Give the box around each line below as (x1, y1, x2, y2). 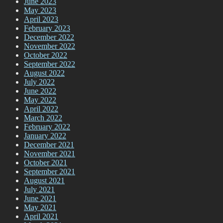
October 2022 (24, 51, 67, 60)
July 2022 (24, 78, 55, 87)
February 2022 (24, 122, 70, 131)
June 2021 (24, 194, 56, 203)
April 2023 (24, 15, 58, 24)
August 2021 (24, 176, 65, 185)
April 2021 (24, 212, 58, 221)
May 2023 (24, 6, 56, 15)
